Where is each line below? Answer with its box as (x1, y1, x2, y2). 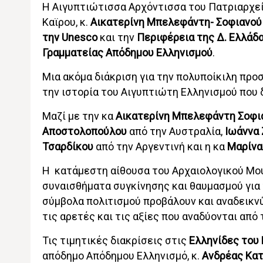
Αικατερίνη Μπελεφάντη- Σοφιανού (90, 16, 262, 28)
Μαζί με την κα (42, 110, 116, 122)
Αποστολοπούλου (42, 125, 127, 137)
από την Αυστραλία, (126, 125, 225, 137)
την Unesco (42, 31, 97, 43)
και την (97, 31, 137, 43)
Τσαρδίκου (42, 140, 93, 153)
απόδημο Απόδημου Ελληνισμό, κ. (42, 249, 202, 262)
